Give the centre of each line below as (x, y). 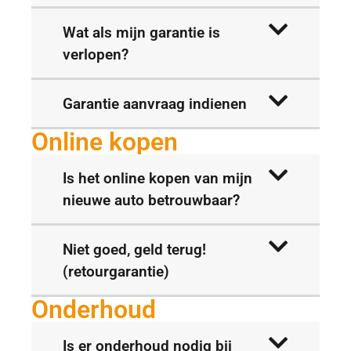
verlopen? (96, 54)
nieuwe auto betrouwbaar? (151, 200)
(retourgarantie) (116, 271)
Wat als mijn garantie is (141, 32)
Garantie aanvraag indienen (155, 103)
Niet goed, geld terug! (134, 249)
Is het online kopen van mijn (157, 178)
